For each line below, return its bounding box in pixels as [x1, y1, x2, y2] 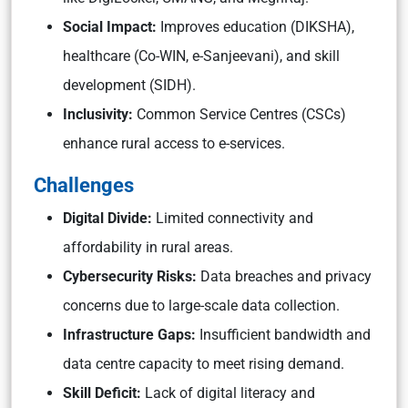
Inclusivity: [63, 106, 137, 123]
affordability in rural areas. [63, 239, 233, 256]
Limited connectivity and [152, 209, 313, 227]
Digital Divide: [63, 209, 152, 227]
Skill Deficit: [63, 384, 145, 402]
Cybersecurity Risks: [63, 268, 197, 285]
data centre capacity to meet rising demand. [63, 355, 344, 372]
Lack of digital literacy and [145, 384, 315, 402]
